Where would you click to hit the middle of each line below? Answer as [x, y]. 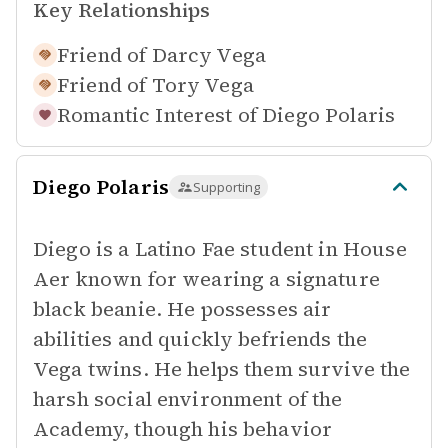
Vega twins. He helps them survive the [222, 369]
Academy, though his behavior [183, 429]
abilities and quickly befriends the [200, 339]
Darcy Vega [209, 55]
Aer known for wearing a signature [206, 279]
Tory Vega [202, 85]
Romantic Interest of [157, 115]
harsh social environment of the [188, 399]
